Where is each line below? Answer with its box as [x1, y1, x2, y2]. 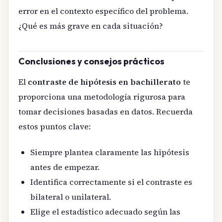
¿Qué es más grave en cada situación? [18, 20, 163, 32]
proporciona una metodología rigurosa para [18, 91, 185, 102]
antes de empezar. [30, 161, 100, 172]
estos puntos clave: [18, 120, 91, 132]
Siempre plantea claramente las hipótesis [30, 146, 189, 158]
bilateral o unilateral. [30, 191, 111, 202]
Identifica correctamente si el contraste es [30, 176, 192, 187]
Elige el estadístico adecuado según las [30, 206, 180, 217]
